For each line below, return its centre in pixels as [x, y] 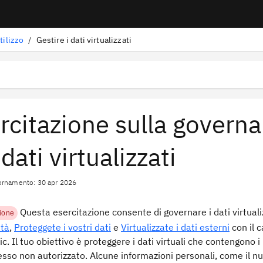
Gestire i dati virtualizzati [84, 40]
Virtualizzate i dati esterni [175, 227]
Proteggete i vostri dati [63, 227]
